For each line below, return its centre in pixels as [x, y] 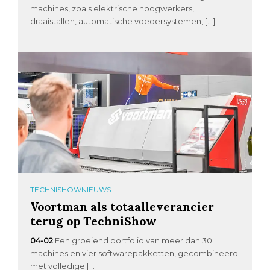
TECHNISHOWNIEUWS [71, 190]
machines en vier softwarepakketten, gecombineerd [134, 253]
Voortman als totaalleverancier [122, 207]
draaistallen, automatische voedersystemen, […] [123, 21]
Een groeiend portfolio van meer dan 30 [134, 241]
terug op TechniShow [94, 221]
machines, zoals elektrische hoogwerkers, [112, 9]
